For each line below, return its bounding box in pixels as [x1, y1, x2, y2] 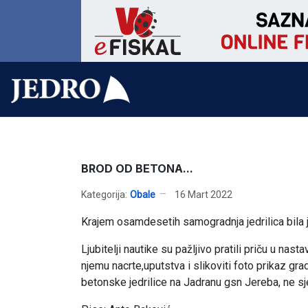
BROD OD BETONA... [81, 162, 193, 175]
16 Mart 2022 [175, 188, 232, 200]
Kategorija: [81, 188, 127, 200]
